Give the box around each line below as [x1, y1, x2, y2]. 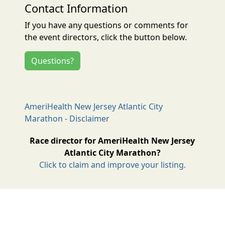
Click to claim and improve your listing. [39, 159, 186, 170]
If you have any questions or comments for [25, 19, 189, 31]
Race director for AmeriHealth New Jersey [30, 135, 195, 146]
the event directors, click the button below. [25, 31, 187, 43]
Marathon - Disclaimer [25, 113, 110, 124]
